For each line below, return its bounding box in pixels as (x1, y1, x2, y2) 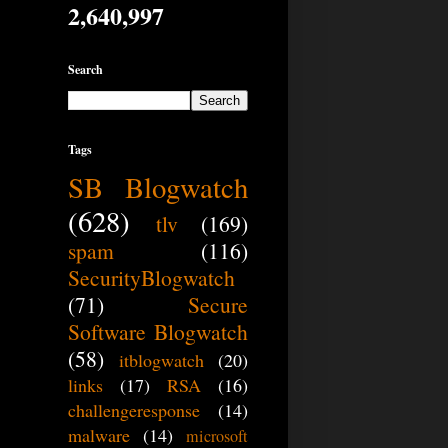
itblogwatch (118, 348, 204, 373)
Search (68, 61, 103, 79)
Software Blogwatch (68, 317, 248, 347)
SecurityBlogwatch (68, 263, 235, 293)
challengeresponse (68, 398, 200, 423)
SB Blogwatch (68, 168, 248, 207)
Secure (188, 290, 248, 320)
